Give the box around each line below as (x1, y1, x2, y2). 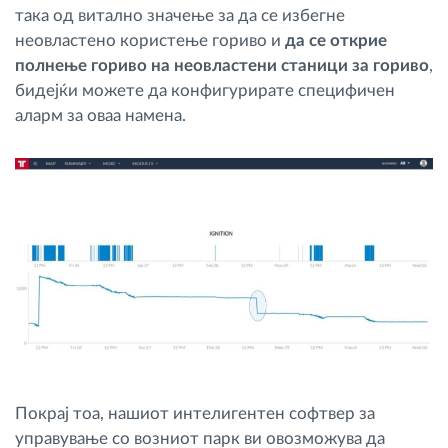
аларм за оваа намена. (15, 106, 186, 124)
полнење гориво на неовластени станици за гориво (15, 56, 429, 74)
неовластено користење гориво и (15, 31, 285, 49)
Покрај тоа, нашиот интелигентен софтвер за (15, 404, 375, 422)
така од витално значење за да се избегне (15, 6, 345, 24)
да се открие (285, 31, 387, 49)
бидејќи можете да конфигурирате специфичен (15, 81, 395, 99)
